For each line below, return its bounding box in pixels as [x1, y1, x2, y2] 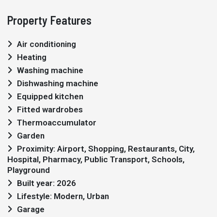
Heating [17, 52, 46, 62]
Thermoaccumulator [17, 118, 96, 127]
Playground [7, 165, 50, 175]
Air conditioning [17, 39, 76, 49]
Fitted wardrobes [17, 105, 83, 114]
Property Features [7, 13, 92, 27]
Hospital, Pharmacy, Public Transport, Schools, [7, 155, 185, 164]
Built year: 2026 [17, 178, 76, 188]
